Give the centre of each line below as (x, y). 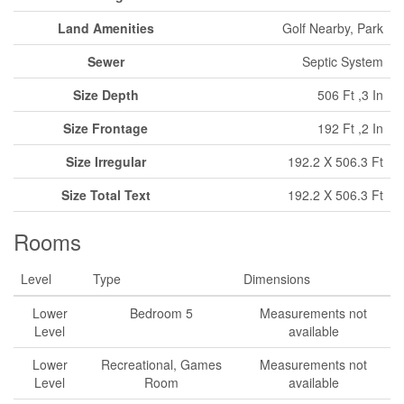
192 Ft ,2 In (350, 128)
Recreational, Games (161, 364)
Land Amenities (106, 28)
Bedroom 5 (161, 313)
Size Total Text (106, 195)
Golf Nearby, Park (333, 28)
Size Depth (106, 95)
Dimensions (277, 279)
